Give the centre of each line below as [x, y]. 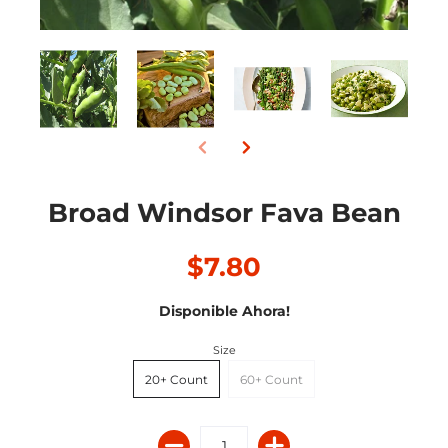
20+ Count [176, 380]
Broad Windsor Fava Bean [224, 213]
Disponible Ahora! [224, 311]
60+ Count [271, 380]
